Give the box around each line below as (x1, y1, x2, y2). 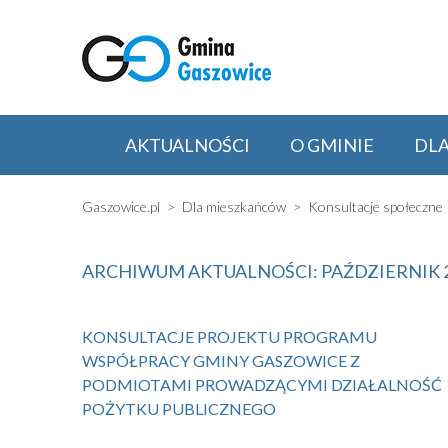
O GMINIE (290, 134, 374, 156)
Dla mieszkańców (182, 198, 286, 215)
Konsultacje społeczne (308, 198, 443, 215)
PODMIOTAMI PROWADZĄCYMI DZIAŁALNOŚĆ (82, 375, 442, 394)
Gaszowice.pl (82, 198, 160, 215)
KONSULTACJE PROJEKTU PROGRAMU (82, 327, 377, 346)
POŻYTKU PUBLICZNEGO (82, 399, 276, 418)
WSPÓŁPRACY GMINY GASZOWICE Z (82, 351, 360, 370)
